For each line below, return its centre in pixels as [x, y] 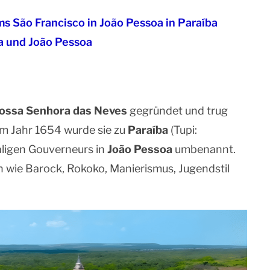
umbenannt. [204, 149]
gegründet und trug [177, 111]
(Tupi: [182, 130]
